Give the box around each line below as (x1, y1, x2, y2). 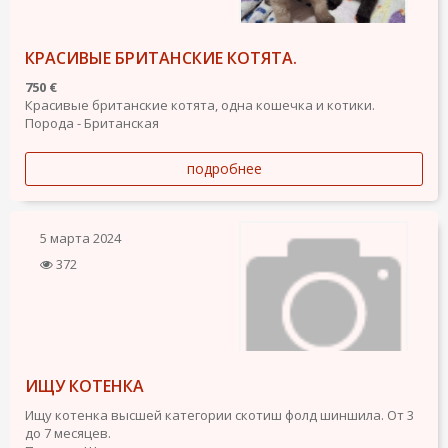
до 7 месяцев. (25, 423, 111, 442)
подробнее (186, 158, 262, 178)
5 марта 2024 (40, 228, 121, 247)
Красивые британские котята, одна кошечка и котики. (25, 95, 375, 114)
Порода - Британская (25, 113, 159, 132)
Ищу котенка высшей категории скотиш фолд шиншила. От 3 (25, 405, 414, 424)
